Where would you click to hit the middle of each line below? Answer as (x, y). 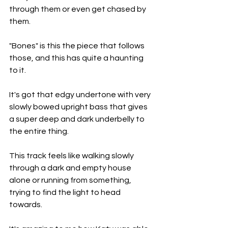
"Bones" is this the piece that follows (78, 46)
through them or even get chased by (78, 9)
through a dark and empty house (71, 168)
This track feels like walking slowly (72, 156)
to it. (18, 70)
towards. (26, 205)
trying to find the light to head (66, 193)
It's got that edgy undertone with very (81, 95)
